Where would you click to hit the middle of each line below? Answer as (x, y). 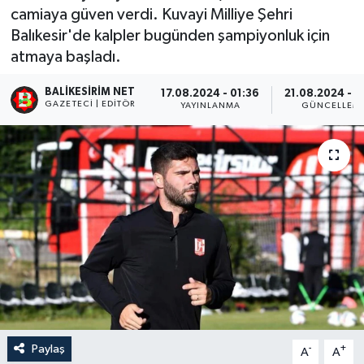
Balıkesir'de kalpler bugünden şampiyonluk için (170, 35)
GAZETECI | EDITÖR (90, 104)
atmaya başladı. (65, 56)
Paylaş (48, 349)
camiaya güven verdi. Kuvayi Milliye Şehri (151, 14)
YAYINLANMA (210, 106)
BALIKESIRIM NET (90, 92)
